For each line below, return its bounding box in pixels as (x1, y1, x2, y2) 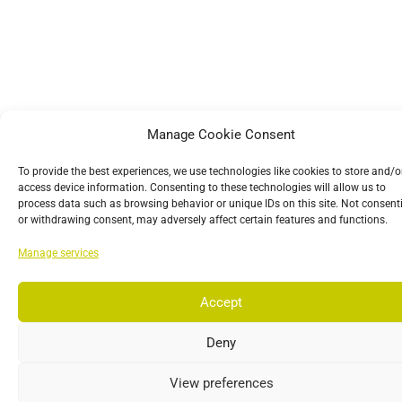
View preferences (169, 374, 274, 391)
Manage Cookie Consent (147, 127, 295, 143)
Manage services (18, 247, 99, 259)
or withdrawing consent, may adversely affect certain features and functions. (18, 214, 388, 226)
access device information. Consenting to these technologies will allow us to (18, 181, 386, 194)
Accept (200, 293, 242, 310)
